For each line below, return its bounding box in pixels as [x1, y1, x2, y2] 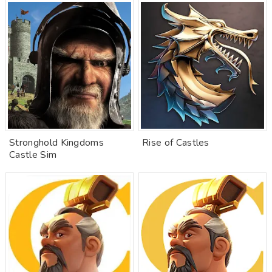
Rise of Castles [142, 136, 209, 149]
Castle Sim [9, 148, 57, 161]
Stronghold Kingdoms [9, 136, 104, 149]
